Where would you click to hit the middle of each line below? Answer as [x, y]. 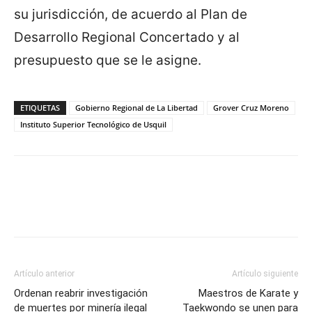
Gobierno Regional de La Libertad [136, 108]
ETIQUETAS [40, 108]
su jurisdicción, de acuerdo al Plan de [131, 15]
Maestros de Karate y [248, 294]
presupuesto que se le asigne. [108, 61]
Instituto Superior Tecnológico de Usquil [93, 125]
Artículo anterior [44, 274]
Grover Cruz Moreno [251, 108]
